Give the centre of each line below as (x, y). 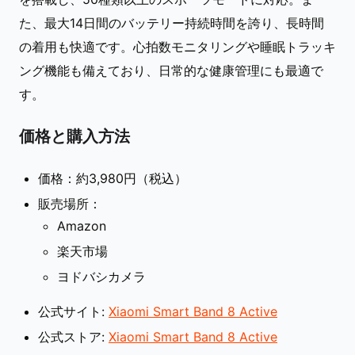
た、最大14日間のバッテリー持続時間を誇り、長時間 (172, 23)
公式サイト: (73, 311)
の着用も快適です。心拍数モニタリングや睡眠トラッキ (177, 46)
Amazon (82, 225)
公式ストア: (73, 336)
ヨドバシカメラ (101, 276)
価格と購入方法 (74, 137)
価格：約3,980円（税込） (113, 178)
